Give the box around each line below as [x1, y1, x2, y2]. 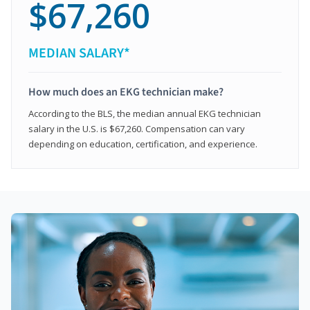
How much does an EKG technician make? [28, 84, 224, 100]
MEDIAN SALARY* [28, 43, 130, 63]
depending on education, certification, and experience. [28, 137, 257, 150]
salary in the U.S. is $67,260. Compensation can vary [28, 122, 245, 135]
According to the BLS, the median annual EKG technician [28, 107, 261, 120]
